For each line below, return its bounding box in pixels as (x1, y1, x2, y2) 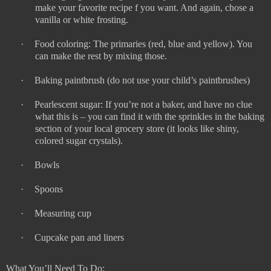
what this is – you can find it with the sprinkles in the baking (35, 111, 264, 122)
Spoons (34, 184, 63, 195)
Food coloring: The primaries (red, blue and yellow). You (34, 39, 252, 50)
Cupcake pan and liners (34, 232, 124, 243)
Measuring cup (34, 208, 91, 219)
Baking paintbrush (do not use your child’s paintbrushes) (34, 75, 250, 86)
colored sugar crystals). (35, 135, 123, 146)
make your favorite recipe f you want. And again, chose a (35, 2, 253, 13)
